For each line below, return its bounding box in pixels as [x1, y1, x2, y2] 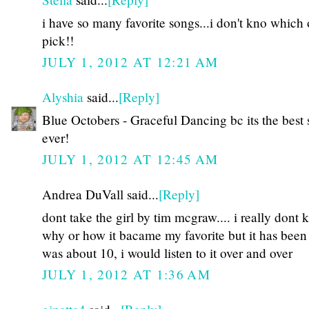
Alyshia [42, 88, 83, 106]
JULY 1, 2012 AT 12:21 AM [42, 53, 219, 71]
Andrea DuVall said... [42, 186, 159, 203]
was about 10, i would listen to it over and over [42, 243, 292, 261]
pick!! [42, 31, 74, 49]
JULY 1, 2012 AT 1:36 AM [42, 266, 210, 283]
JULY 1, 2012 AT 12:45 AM [42, 150, 219, 168]
